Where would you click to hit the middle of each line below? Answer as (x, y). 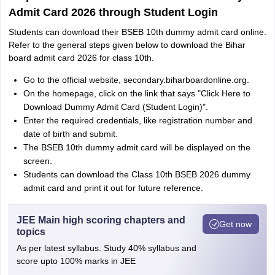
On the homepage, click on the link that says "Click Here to (137, 93)
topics (31, 232)
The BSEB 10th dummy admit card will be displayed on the (137, 147)
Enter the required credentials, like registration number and (137, 120)
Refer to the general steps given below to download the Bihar (127, 45)
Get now (235, 224)
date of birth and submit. (70, 134)
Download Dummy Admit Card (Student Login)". (115, 107)
